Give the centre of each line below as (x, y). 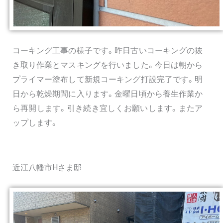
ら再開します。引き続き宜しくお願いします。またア (108, 108)
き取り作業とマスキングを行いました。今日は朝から (108, 65)
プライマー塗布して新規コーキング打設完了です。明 (108, 79)
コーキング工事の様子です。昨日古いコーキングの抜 (108, 50)
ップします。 (35, 122)
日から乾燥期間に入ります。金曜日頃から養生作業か (108, 94)
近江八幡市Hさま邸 (47, 167)
